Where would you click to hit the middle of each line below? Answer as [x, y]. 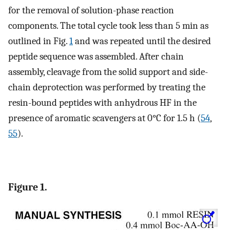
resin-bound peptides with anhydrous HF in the [102, 103]
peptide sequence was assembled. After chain [96, 57]
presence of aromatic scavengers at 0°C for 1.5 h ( [104, 118]
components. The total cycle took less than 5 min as [108, 26]
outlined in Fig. [39, 41]
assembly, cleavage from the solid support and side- [108, 72]
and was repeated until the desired [142, 41]
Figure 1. [28, 187]
